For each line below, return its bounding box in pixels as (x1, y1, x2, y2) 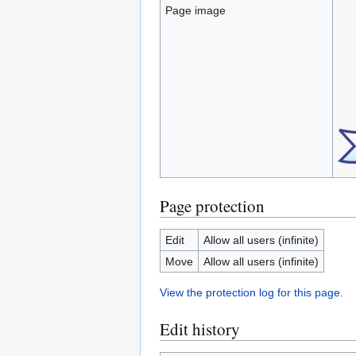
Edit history (160, 318, 240, 340)
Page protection (160, 195, 265, 217)
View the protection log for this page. (160, 286, 343, 299)
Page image (164, 4, 226, 17)
